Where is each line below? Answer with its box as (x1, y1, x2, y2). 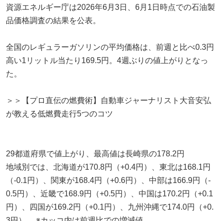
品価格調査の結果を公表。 (6, 16, 101, 25)
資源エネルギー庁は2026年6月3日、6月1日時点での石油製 (6, 2, 215, 11)
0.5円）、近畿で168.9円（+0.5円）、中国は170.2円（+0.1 (6, 189, 213, 198)
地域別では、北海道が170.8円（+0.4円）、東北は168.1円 (6, 162, 211, 171)
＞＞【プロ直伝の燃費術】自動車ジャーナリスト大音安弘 (6, 96, 211, 105)
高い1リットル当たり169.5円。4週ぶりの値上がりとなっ (6, 56, 208, 65)
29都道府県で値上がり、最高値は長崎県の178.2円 (6, 149, 184, 158)
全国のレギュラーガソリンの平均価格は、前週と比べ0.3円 (6, 42, 214, 51)
